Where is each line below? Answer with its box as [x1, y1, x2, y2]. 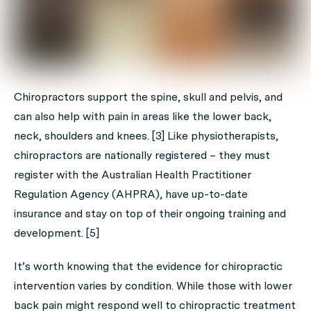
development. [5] [14, 226, 99, 239]
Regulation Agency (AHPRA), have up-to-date [14, 187, 248, 201]
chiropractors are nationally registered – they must [14, 148, 270, 162]
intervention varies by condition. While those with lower [14, 278, 292, 292]
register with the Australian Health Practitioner [14, 167, 251, 181]
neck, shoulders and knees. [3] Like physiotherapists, [14, 128, 278, 142]
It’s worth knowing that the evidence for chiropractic [14, 259, 283, 273]
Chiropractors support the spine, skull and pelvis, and [14, 90, 283, 103]
